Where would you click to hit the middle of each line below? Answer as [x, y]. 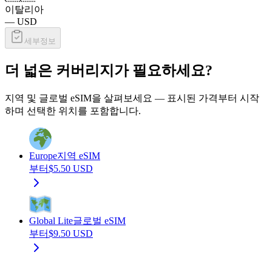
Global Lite [51, 220]
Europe [43, 155]
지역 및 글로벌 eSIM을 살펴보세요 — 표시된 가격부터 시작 [132, 98]
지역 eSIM [79, 155]
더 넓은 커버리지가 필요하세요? [109, 71]
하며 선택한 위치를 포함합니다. [73, 110]
